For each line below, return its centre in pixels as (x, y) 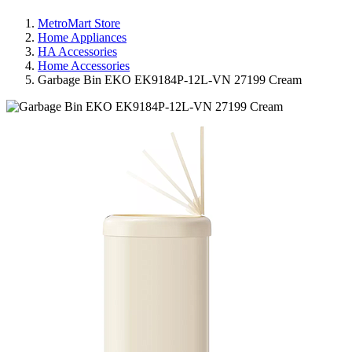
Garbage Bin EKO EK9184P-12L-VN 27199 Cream (170, 79)
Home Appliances (82, 37)
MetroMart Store (79, 23)
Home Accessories (84, 65)
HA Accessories (77, 51)
